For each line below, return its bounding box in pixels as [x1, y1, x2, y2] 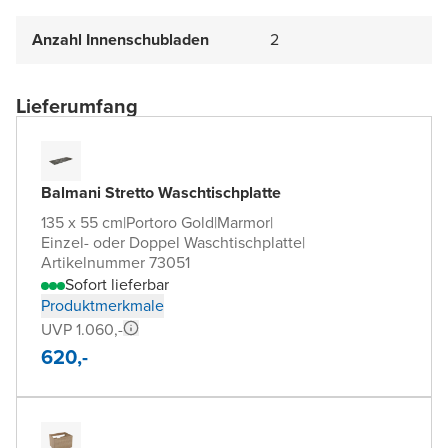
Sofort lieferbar [65, 272, 169, 296]
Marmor [217, 210, 270, 234]
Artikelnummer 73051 [41, 250, 190, 274]
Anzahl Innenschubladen [32, 27, 209, 51]
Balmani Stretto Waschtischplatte [41, 180, 281, 204]
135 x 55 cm [41, 210, 123, 234]
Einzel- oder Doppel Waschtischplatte [41, 230, 302, 254]
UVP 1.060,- [41, 317, 123, 341]
